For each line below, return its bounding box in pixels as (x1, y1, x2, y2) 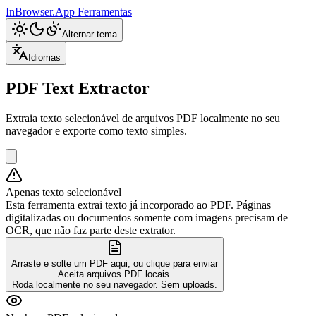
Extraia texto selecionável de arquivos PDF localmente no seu (6, 111, 280, 124)
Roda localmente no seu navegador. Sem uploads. (12, 279, 217, 290)
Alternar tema (62, 29, 117, 39)
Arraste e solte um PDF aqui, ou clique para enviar (11, 257, 218, 269)
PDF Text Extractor (6, 78, 150, 97)
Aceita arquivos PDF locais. (57, 268, 172, 279)
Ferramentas (78, 6, 132, 18)
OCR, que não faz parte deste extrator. (6, 224, 176, 236)
